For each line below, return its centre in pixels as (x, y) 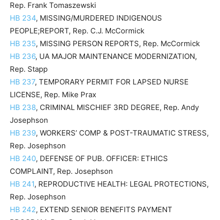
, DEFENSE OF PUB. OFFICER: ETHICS (102, 158)
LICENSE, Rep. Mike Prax (53, 95)
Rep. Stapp (29, 69)
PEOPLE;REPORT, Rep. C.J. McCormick (77, 31)
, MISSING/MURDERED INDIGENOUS (99, 18)
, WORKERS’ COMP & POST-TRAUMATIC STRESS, (122, 133)
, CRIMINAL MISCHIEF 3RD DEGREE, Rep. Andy (117, 107)
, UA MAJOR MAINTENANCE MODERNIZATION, (116, 56)
